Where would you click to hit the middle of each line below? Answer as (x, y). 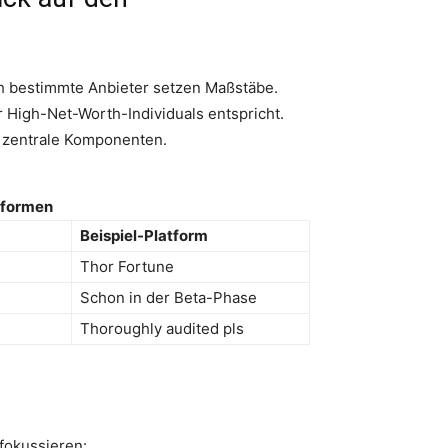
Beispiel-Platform (144, 235)
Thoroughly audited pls (162, 328)
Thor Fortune (127, 266)
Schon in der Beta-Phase (168, 297)
